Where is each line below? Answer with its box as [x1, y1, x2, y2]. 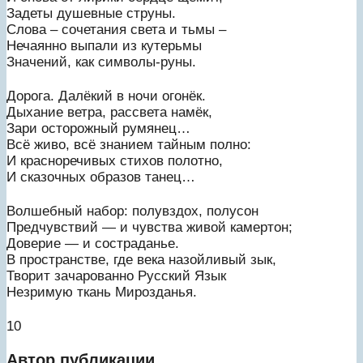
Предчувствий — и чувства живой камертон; [6, 219, 293, 235]
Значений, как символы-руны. [6, 53, 196, 70]
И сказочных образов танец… [6, 169, 195, 185]
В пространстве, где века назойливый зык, [6, 251, 276, 267]
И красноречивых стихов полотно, [6, 152, 223, 169]
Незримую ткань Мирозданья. [6, 284, 197, 300]
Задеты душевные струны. [6, 5, 176, 21]
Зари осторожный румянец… [6, 120, 190, 136]
